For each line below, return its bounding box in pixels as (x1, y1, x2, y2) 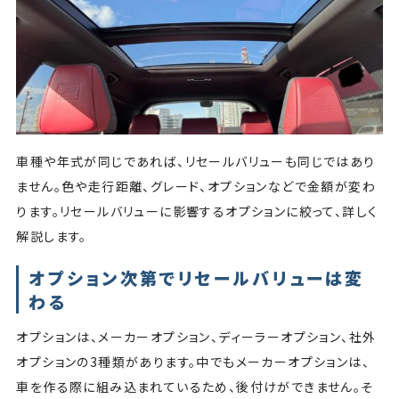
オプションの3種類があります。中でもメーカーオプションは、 (16, 352, 370, 370)
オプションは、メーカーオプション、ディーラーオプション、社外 (16, 327, 377, 346)
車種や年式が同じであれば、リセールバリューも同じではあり (16, 152, 376, 171)
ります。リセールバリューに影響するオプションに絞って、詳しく (16, 202, 379, 221)
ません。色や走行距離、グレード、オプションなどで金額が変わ (16, 177, 376, 196)
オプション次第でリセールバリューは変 (28, 265, 365, 289)
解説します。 (16, 227, 92, 246)
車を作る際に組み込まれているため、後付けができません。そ (16, 377, 374, 395)
